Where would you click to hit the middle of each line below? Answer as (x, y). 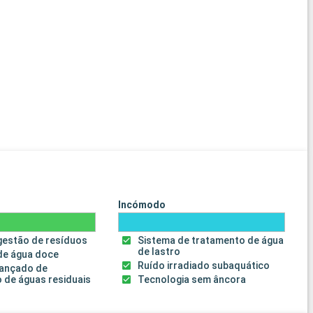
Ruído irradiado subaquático (204, 266)
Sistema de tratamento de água (211, 241)
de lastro (159, 252)
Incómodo (141, 205)
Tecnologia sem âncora (192, 280)
